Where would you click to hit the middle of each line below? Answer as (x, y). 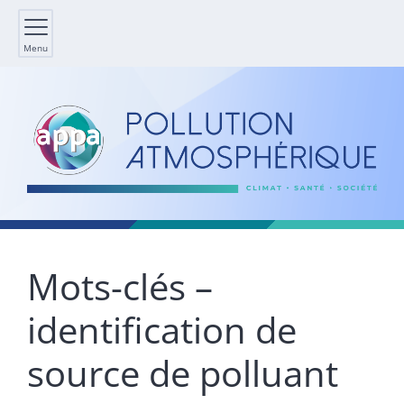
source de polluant (183, 373)
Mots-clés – (120, 287)
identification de (162, 330)
